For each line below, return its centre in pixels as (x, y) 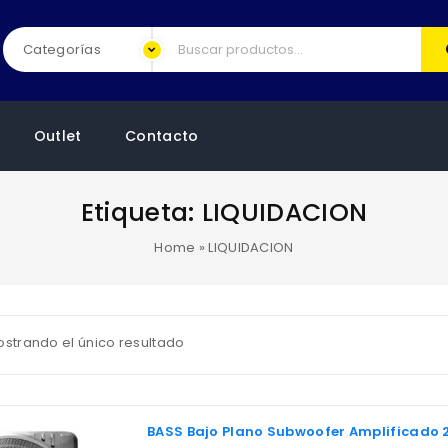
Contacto (162, 136)
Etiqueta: (141, 212)
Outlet (57, 136)
